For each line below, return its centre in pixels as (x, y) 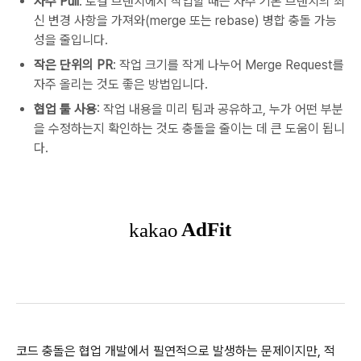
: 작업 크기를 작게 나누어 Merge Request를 (228, 65)
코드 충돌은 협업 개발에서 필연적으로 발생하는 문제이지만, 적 (176, 351)
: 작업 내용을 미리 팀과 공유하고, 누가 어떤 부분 (220, 110)
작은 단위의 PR (73, 65)
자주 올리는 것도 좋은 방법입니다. (121, 85)
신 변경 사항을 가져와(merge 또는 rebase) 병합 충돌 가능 (185, 21)
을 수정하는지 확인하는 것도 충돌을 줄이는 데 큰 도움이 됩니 (189, 129)
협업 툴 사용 (65, 110)
